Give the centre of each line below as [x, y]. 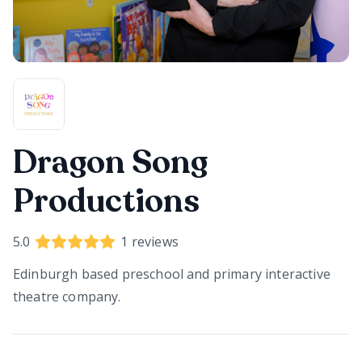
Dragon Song [110, 162]
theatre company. [67, 297]
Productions [106, 201]
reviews [153, 242]
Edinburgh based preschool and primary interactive [172, 274]
